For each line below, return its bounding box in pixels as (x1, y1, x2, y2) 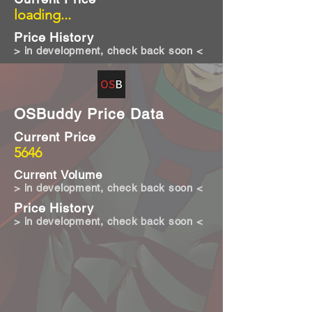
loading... (14, 6, 71, 23)
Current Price (14, 130, 96, 144)
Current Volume (14, 168, 102, 182)
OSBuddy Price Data (14, 105, 164, 123)
